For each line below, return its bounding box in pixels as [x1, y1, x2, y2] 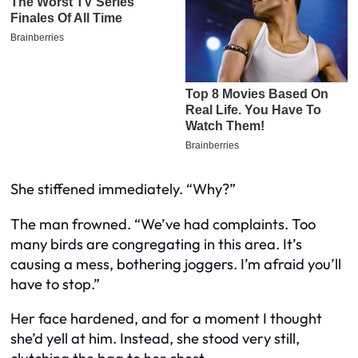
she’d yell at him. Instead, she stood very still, [10, 329, 300, 348]
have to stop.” [10, 274, 100, 293]
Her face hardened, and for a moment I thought [10, 309, 322, 328]
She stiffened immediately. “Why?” [10, 180, 236, 199]
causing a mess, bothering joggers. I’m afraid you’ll [10, 254, 341, 273]
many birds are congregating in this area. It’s [10, 234, 302, 253]
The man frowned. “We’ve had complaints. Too [10, 214, 316, 233]
